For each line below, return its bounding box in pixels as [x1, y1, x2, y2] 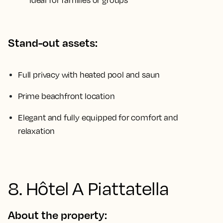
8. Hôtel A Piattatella [8, 177, 169, 199]
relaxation [18, 126, 55, 136]
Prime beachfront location [18, 91, 115, 101]
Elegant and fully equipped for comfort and [18, 112, 178, 122]
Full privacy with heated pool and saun [18, 70, 160, 80]
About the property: [8, 208, 107, 222]
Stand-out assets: [8, 36, 98, 49]
